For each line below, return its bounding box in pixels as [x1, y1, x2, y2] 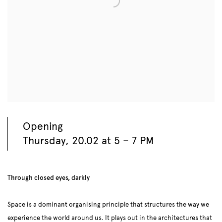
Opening [23, 120, 63, 133]
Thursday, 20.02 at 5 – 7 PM [23, 134, 154, 147]
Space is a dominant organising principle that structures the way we [7, 201, 209, 209]
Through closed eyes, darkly [7, 174, 90, 182]
